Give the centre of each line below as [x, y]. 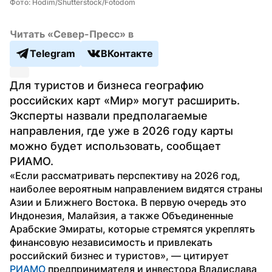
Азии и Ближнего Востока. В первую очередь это [128, 202]
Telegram [53, 54]
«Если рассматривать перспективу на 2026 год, [125, 175]
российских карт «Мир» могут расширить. [125, 100]
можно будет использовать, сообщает [115, 146]
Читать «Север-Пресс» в [72, 34]
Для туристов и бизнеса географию [107, 85]
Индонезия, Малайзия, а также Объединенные [121, 215]
